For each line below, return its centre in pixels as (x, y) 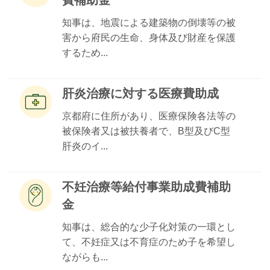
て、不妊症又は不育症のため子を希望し (149, 242)
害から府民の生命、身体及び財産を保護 (149, 38)
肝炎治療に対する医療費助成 (140, 93)
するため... (85, 53)
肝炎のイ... (85, 146)
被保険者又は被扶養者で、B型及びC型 (146, 131)
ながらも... (85, 257)
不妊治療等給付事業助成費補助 (146, 187)
